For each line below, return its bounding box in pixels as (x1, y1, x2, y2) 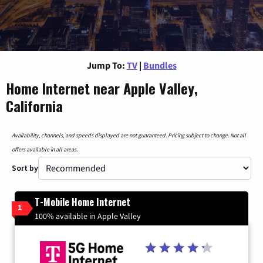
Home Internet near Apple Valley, (6, 77, 198, 99)
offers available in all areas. (12, 145, 77, 153)
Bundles (143, 59, 177, 71)
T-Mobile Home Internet (35, 194, 130, 209)
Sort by (12, 162, 38, 173)
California (6, 95, 63, 116)
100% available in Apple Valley (35, 210, 141, 221)
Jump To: (86, 59, 125, 71)
